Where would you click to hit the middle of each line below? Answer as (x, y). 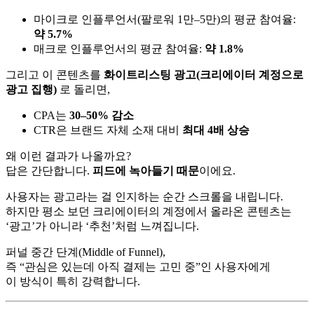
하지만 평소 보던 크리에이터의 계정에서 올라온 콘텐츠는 (149, 211)
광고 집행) (31, 89)
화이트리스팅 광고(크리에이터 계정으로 (204, 74)
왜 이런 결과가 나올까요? (68, 156)
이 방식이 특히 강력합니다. (73, 281)
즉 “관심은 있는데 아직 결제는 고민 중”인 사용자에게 (138, 266)
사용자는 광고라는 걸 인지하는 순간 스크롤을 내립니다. (144, 196)
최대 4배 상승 (216, 130)
